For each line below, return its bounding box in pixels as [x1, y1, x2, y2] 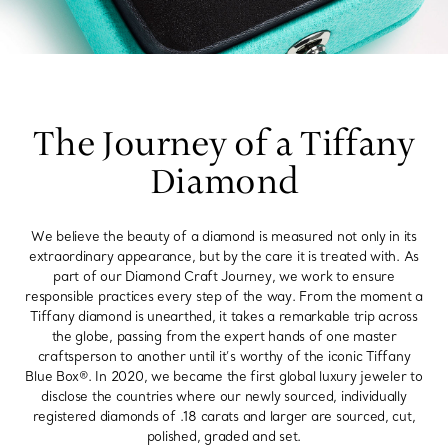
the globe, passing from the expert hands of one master [51, 328, 397, 345]
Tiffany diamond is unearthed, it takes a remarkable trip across [30, 308, 418, 325]
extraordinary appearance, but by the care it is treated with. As [28, 248, 420, 265]
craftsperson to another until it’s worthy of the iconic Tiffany [37, 348, 411, 365]
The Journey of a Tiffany [33, 123, 415, 168]
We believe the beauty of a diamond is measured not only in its [31, 228, 417, 245]
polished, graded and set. [146, 428, 302, 445]
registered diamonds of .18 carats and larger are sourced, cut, [32, 408, 416, 425]
